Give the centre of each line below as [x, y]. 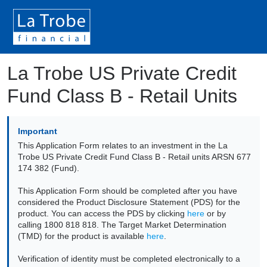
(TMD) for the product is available [82, 236]
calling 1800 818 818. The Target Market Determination [122, 225]
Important [38, 131]
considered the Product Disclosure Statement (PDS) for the [129, 202]
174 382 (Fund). [49, 168]
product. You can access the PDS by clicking [103, 213]
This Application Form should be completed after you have [128, 191]
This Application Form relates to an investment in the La [123, 145]
